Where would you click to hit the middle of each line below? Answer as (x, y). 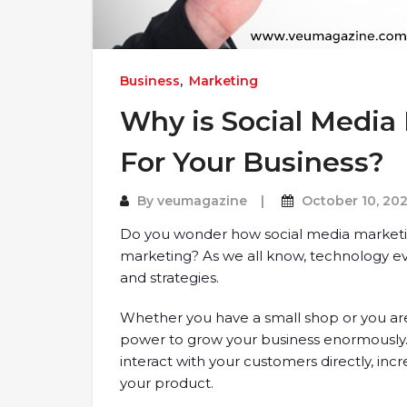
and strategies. (171, 278)
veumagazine (202, 201)
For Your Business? (252, 163)
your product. (167, 383)
